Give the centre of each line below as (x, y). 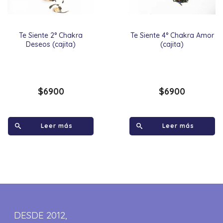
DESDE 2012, (41, 215)
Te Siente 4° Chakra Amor (172, 35)
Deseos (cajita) (51, 44)
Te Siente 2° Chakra (51, 35)
